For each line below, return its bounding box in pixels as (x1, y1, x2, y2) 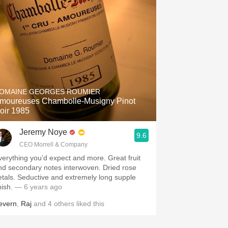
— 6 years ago (15, 183, 62, 191)
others (54, 199, 74, 208)
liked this (74, 199, 104, 208)
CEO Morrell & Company (19, 141, 88, 148)
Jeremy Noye (19, 128, 67, 136)
